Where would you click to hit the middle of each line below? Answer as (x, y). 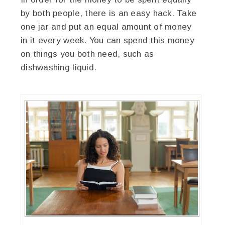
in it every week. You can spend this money (107, 40)
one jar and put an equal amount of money (106, 27)
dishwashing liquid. (59, 67)
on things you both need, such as (87, 54)
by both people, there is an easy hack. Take (109, 13)
